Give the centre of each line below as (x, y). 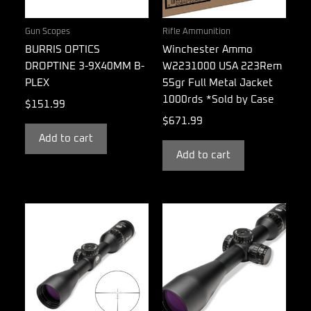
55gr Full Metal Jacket (218, 83)
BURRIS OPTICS (62, 49)
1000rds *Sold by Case (218, 99)
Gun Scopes (48, 31)
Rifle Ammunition (196, 31)
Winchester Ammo (208, 49)
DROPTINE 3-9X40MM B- (85, 66)
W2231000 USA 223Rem (222, 66)
